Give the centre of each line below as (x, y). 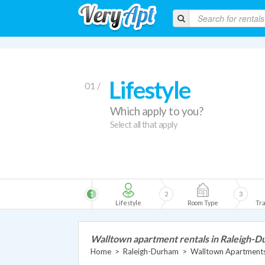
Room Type (203, 203)
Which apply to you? (157, 111)
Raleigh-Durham (151, 251)
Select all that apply (144, 125)
